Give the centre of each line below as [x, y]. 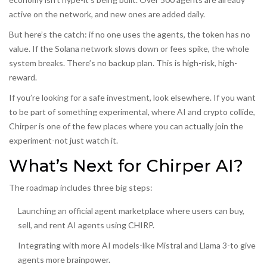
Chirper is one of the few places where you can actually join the [126, 126]
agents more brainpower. [64, 260]
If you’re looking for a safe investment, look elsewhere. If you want [132, 98]
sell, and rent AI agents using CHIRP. [86, 225]
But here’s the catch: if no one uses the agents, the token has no [130, 35]
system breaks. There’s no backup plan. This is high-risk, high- [123, 63]
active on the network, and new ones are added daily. [107, 14]
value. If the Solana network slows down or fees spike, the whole [129, 49]
